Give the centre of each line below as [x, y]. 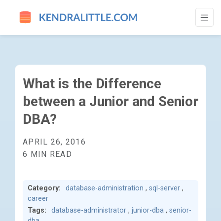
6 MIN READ [47, 154]
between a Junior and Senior [110, 101]
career [38, 199]
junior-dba [148, 210]
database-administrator [89, 210]
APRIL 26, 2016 [54, 142]
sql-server [165, 188]
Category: [44, 188]
